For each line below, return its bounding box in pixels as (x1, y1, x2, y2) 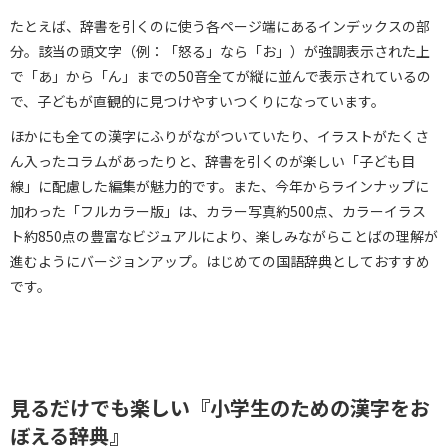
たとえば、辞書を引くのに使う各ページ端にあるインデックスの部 (10, 16, 430, 37)
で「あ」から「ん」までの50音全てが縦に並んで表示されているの (10, 66, 431, 87)
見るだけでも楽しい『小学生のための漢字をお (10, 393, 430, 423)
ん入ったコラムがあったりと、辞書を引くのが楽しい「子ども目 (10, 151, 415, 172)
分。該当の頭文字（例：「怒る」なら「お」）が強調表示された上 (10, 41, 430, 62)
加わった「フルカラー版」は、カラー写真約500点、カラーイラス (10, 201, 426, 222)
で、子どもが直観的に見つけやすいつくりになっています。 (10, 91, 385, 112)
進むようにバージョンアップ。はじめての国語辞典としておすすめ (10, 251, 430, 272)
